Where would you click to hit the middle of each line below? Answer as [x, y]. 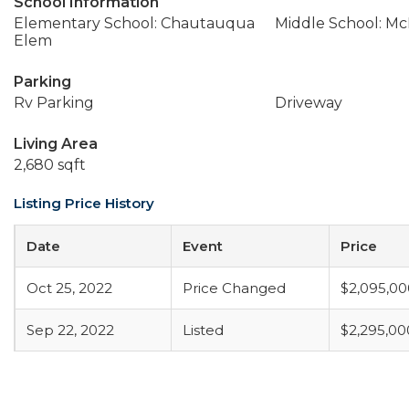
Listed [203, 330]
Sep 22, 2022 [70, 330]
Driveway [308, 103]
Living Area [56, 144]
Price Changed [234, 288]
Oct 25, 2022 [69, 288]
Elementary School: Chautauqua [134, 23]
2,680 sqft [50, 165]
